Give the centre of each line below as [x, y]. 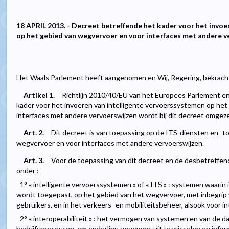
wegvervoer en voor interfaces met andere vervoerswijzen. [110, 143]
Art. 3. [34, 161]
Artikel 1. [39, 95]
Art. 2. [34, 133]
